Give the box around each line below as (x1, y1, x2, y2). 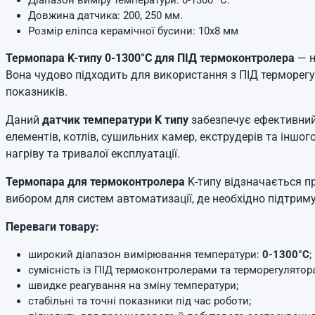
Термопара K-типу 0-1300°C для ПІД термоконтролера (6, 51, 295, 65)
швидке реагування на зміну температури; (28, 279, 238, 292)
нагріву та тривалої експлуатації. (6, 147, 180, 160)
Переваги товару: (6, 220, 99, 233)
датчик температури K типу (42, 113, 188, 127)
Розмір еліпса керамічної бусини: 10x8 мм (28, 25, 238, 37)
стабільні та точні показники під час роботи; (28, 295, 251, 307)
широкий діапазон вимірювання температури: (28, 248, 262, 261)
